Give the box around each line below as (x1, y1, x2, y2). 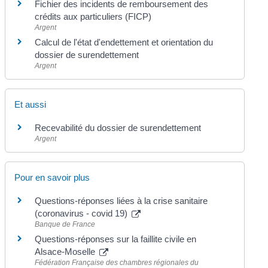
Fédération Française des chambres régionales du (35, 258, 199, 267)
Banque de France (35, 220, 96, 229)
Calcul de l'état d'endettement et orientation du (35, 36, 214, 47)
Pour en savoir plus (14, 172, 90, 182)
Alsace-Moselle (35, 246, 98, 257)
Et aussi (14, 99, 47, 109)
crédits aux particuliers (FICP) (35, 11, 152, 22)
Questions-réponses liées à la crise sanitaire (35, 196, 208, 206)
